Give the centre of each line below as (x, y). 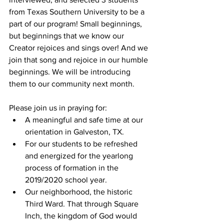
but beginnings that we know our (67, 36)
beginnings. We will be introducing (71, 72)
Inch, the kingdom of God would (82, 216)
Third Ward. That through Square (83, 204)
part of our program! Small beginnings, (76, 24)
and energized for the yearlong (80, 156)
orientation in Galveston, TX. (74, 132)
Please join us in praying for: (58, 108)
